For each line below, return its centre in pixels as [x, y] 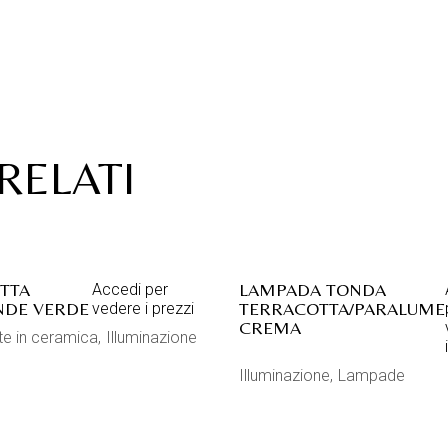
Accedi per [129, 289]
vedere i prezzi [142, 308]
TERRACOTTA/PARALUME [342, 308]
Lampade [371, 375]
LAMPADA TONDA [312, 289]
